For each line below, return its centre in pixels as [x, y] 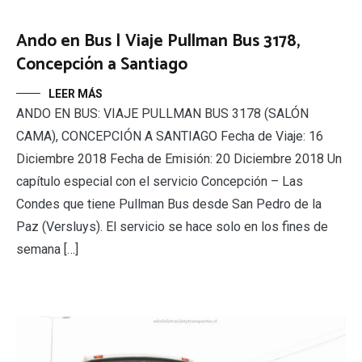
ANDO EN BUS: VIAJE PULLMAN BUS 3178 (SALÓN [162, 114]
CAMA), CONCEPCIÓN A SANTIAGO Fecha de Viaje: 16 [170, 137]
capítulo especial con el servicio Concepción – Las [160, 182]
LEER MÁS [76, 94]
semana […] [47, 250]
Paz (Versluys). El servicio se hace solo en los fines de [172, 227]
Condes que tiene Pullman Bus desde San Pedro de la [169, 204]
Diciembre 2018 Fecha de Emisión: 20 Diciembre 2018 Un [179, 159]
